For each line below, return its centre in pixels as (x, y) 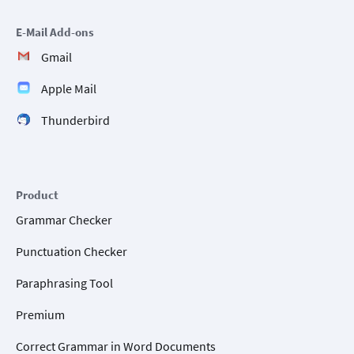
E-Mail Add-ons (55, 32)
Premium (40, 315)
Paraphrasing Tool (64, 283)
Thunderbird (75, 121)
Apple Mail (69, 89)
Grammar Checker (64, 220)
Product (37, 195)
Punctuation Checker (72, 252)
